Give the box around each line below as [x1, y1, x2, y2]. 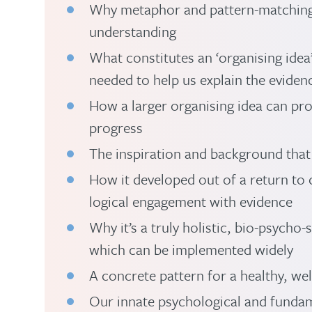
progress [89, 117, 143, 138]
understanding [89, 21, 176, 42]
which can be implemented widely [89, 239, 293, 260]
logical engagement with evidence [89, 191, 292, 212]
